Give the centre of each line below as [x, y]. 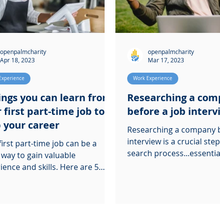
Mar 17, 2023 [166, 60]
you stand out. [154, 165]
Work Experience [153, 78]
